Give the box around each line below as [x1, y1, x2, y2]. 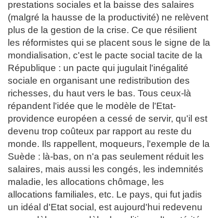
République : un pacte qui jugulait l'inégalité [8, 63, 188, 73]
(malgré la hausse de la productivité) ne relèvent [8, 12, 208, 23]
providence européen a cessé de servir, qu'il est [8, 113, 207, 124]
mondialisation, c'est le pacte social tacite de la [8, 50, 202, 61]
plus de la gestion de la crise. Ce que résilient [8, 25, 197, 36]
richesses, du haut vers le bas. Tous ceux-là [8, 88, 191, 99]
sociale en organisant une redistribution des [8, 75, 190, 86]
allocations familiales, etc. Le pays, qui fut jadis [8, 189, 202, 200]
